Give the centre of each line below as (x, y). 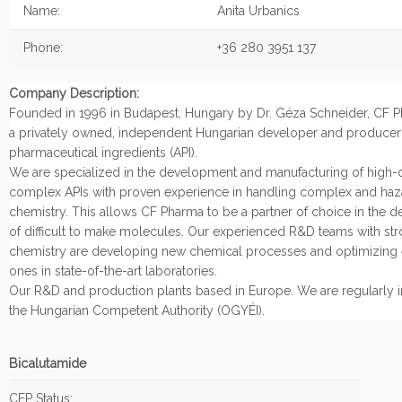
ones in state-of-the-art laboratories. (113, 271)
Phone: (36, 48)
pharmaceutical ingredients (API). (103, 153)
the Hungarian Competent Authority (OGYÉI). (137, 310)
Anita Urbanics (258, 11)
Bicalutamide (48, 363)
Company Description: (74, 93)
